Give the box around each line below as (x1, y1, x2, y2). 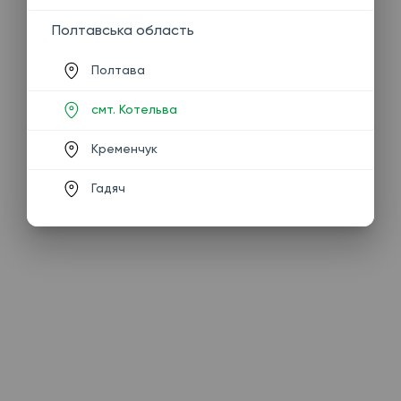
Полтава (91, 63, 145, 77)
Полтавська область (52, 21, 194, 38)
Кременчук (91, 141, 158, 156)
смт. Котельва (91, 102, 177, 116)
